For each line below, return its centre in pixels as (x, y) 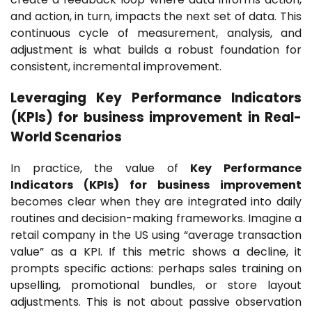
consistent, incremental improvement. (116, 67)
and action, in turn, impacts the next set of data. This (156, 17)
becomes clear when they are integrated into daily (156, 201)
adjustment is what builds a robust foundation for (156, 50)
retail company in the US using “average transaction (156, 235)
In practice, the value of (101, 168)
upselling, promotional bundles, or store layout (156, 285)
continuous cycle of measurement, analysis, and (156, 33)
